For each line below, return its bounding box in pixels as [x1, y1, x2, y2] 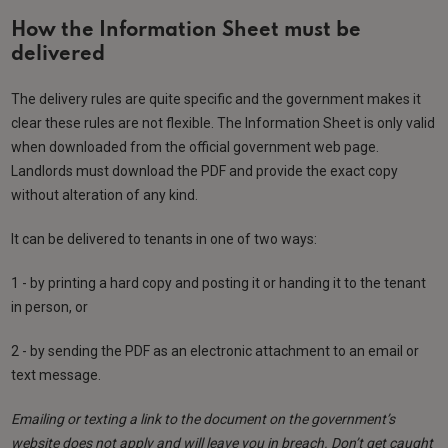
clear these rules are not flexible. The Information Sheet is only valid [11, 114, 436, 131]
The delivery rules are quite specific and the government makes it [11, 90, 422, 107]
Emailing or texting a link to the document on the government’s [11, 410, 396, 427]
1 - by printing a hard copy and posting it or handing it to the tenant [11, 274, 427, 291]
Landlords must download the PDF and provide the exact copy [11, 162, 399, 179]
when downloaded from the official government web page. [11, 138, 380, 155]
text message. [11, 366, 105, 383]
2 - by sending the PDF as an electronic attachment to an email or [11, 342, 420, 359]
